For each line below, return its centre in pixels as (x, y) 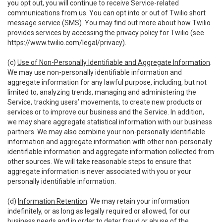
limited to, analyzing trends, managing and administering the (102, 92)
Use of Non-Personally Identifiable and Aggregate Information (114, 62)
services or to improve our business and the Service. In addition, (106, 112)
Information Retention (53, 201)
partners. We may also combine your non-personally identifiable (106, 132)
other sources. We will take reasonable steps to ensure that (99, 162)
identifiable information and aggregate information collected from (111, 152)
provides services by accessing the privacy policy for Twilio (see (106, 33)
